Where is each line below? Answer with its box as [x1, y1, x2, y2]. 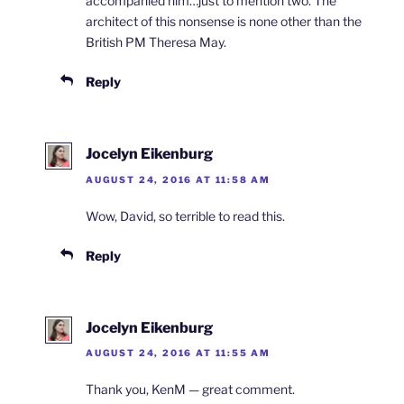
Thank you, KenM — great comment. [86, 381, 295, 397]
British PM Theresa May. [86, 34, 226, 50]
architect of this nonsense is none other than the [86, 14, 362, 30]
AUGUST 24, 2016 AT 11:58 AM [86, 173, 271, 185]
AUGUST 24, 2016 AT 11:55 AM [86, 346, 271, 358]
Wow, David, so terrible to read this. [86, 207, 285, 224]
